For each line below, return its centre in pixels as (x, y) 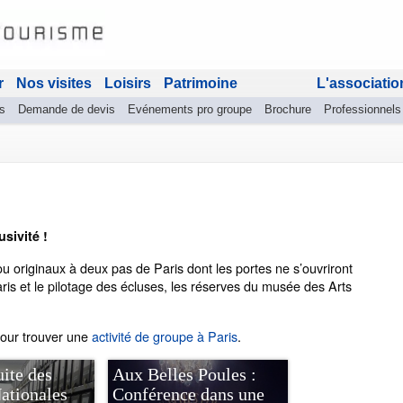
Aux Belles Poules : (184, 374)
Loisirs (128, 83)
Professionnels (363, 109)
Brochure (288, 109)
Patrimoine (201, 83)
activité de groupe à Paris (165, 336)
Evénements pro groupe (190, 109)
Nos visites (54, 83)
